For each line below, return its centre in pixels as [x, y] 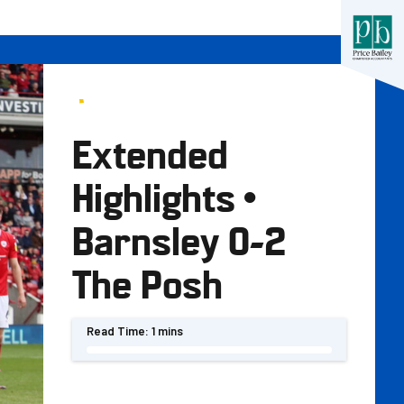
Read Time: [118, 331]
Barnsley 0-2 [179, 239]
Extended [150, 152]
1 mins [167, 331]
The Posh [147, 282]
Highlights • [167, 195]
